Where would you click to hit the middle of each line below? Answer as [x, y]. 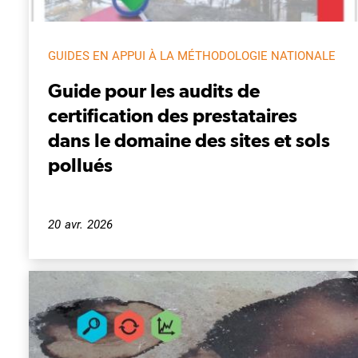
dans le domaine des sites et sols [189, 139]
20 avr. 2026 [81, 224]
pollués [80, 164]
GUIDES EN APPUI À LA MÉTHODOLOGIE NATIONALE [192, 56]
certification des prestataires [173, 115]
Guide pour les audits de [154, 90]
